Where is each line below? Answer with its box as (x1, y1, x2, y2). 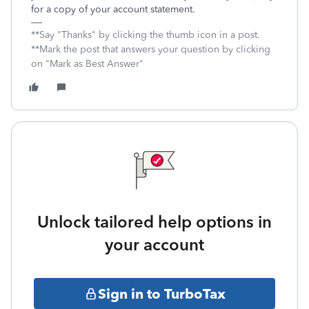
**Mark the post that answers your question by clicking (31, 43, 270, 55)
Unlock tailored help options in (37, 212, 272, 232)
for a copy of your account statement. (31, 3, 198, 15)
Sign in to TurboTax (97, 285, 226, 302)
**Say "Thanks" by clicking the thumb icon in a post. (31, 29, 260, 41)
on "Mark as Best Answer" (31, 58, 143, 70)
